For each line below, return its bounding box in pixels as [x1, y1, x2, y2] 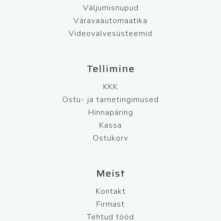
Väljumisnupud [82, 2, 139, 13]
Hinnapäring [88, 107, 133, 118]
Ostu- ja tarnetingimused [62, 94, 159, 105]
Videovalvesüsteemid [69, 28, 152, 39]
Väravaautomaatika [74, 15, 147, 26]
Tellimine [86, 61, 135, 76]
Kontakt [95, 186, 126, 197]
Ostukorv [93, 133, 128, 144]
